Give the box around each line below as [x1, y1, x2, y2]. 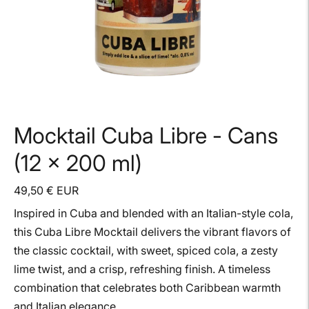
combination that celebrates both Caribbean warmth [14, 281, 281, 295]
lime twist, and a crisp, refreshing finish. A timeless [14, 262, 270, 277]
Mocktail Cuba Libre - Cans [14, 122, 278, 150]
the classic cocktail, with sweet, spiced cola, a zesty [14, 243, 278, 258]
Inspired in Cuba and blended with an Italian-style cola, [14, 206, 293, 221]
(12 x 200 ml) [14, 150, 142, 177]
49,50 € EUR [14, 183, 79, 198]
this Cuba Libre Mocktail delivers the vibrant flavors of [14, 225, 291, 239]
